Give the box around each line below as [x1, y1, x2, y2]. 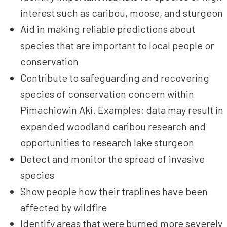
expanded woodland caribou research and [20, 120, 206, 133]
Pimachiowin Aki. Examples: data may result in [20, 104, 223, 117]
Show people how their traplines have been [20, 185, 208, 198]
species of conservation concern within [20, 88, 194, 100]
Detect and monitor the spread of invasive [20, 153, 205, 165]
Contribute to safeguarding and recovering [20, 71, 209, 84]
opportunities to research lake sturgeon [20, 136, 194, 149]
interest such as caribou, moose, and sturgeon [20, 7, 223, 19]
